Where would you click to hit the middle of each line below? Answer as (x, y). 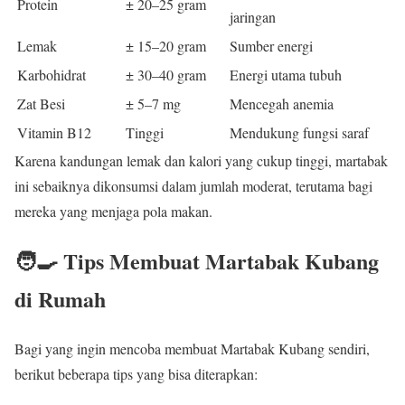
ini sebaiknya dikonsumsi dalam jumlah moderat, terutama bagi (193, 186)
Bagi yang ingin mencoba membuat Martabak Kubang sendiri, (192, 348)
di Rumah (60, 298)
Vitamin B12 (54, 133)
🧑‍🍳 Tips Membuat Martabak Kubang (197, 260)
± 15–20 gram (166, 46)
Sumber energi (271, 46)
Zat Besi (41, 104)
